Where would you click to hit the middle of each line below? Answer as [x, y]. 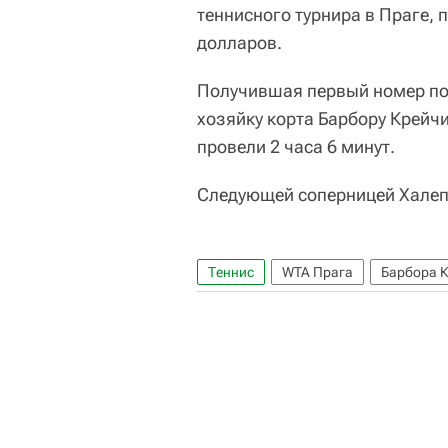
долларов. [239, 42]
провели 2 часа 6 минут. [296, 146]
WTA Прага [317, 272]
